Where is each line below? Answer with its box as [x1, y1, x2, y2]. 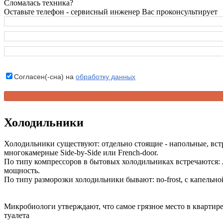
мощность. [4, 166, 40, 175]
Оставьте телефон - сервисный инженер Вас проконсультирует [4, 7, 218, 16]
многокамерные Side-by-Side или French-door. [4, 148, 158, 157]
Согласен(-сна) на [14, 73, 76, 81]
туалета [4, 211, 29, 220]
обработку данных [76, 73, 135, 81]
